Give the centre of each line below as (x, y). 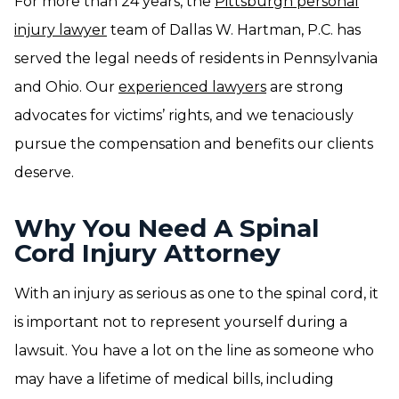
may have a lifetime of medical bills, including (174, 379)
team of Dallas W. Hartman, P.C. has (234, 30)
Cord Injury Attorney (147, 253)
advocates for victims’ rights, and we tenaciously (184, 115)
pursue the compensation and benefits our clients (194, 144)
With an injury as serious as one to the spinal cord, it (196, 293)
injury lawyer (61, 30)
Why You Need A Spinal (167, 228)
